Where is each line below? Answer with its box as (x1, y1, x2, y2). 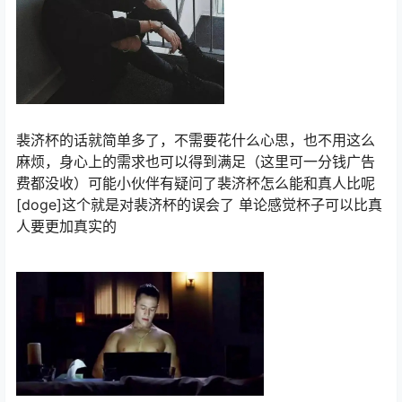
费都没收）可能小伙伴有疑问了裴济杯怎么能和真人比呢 (16, 173, 375, 192)
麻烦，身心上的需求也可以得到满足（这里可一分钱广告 (16, 152, 375, 170)
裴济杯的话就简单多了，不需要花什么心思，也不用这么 (16, 130, 375, 149)
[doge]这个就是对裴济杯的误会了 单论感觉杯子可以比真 (16, 195, 382, 214)
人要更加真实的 (16, 216, 117, 235)
